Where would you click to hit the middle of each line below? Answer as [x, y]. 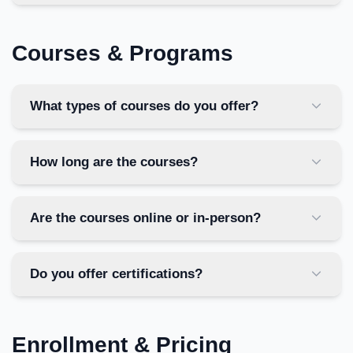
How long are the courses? [113, 162]
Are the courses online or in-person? [145, 217]
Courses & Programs [123, 53]
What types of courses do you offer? [144, 106]
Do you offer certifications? [116, 273]
